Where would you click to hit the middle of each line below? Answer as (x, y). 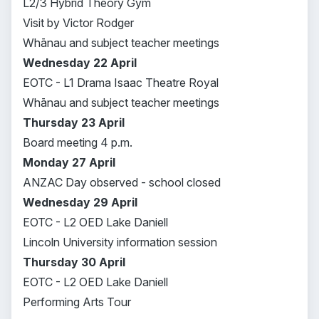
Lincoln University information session (120, 242)
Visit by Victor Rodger (78, 23)
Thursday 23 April (74, 122)
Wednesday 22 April (80, 63)
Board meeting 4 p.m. (78, 142)
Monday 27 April (69, 162)
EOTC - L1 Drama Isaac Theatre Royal (121, 83)
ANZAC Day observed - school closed (122, 182)
